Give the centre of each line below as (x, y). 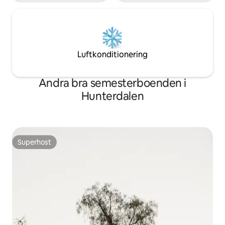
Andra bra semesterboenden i (113, 83)
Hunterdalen (113, 96)
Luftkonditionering (113, 55)
